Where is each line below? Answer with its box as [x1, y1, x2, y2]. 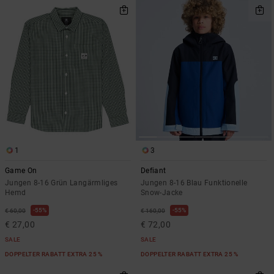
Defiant [141, 166, 166, 176]
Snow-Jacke [141, 188, 183, 198]
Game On [5, 166, 37, 176]
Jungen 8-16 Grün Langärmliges [5, 179, 118, 188]
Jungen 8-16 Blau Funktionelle [141, 179, 248, 188]
